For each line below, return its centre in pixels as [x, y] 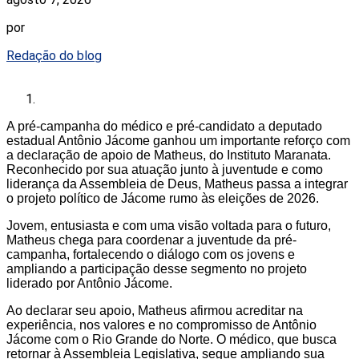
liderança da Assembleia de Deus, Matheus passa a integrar [177, 184]
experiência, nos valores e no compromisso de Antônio [161, 325]
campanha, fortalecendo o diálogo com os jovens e [151, 255]
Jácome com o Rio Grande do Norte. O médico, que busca [171, 340]
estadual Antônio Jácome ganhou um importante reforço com [178, 141]
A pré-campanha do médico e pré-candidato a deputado [164, 127]
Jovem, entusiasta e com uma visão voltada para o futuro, [169, 226]
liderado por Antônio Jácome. [89, 284]
